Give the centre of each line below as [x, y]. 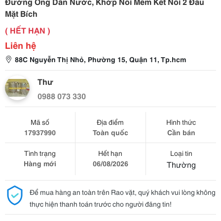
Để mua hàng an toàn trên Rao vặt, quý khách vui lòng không [123, 192]
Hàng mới [40, 163]
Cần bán [181, 132]
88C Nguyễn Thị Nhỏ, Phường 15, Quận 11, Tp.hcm [100, 59]
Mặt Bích [21, 13]
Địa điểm [110, 122]
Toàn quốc [110, 132]
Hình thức [181, 122]
